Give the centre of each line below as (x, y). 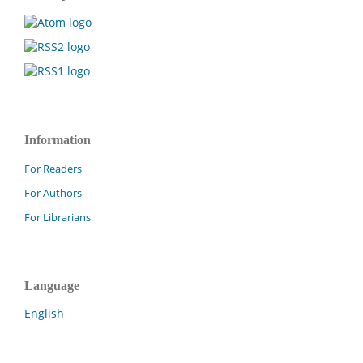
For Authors (53, 192)
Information (58, 139)
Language (52, 285)
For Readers (53, 168)
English (44, 314)
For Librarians (58, 217)
